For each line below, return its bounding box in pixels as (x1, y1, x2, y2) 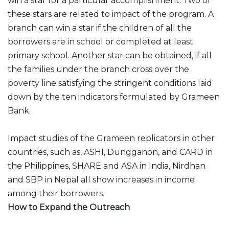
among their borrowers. (8, 189, 104, 198)
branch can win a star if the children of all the (8, 23, 192, 33)
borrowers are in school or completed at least (8, 37, 193, 47)
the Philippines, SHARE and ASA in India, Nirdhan (8, 161, 205, 171)
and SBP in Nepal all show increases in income (8, 175, 195, 185)
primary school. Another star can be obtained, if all (8, 51, 212, 60)
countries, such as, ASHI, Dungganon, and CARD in (8, 147, 213, 157)
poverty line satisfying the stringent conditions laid (8, 78, 212, 88)
